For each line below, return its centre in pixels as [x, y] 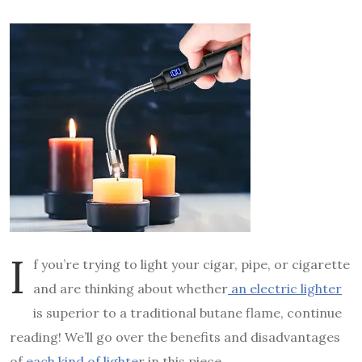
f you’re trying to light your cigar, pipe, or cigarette [192, 264]
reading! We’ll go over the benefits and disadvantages [175, 337]
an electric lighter [285, 288]
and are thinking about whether [130, 288]
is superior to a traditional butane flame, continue [187, 312]
